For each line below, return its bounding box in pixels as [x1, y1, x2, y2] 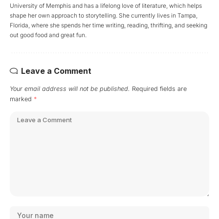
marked [10, 95, 34, 103]
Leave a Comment [21, 66, 91, 76]
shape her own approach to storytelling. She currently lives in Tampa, [10, 12, 197, 20]
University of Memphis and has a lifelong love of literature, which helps [10, 2, 202, 10]
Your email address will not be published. [10, 85, 130, 93]
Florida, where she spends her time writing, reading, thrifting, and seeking [10, 22, 207, 29]
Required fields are [132, 85, 187, 93]
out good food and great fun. [10, 31, 87, 39]
